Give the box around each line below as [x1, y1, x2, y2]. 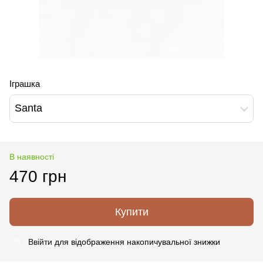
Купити [114, 205, 149, 218]
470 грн [9, 167, 66, 186]
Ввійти [28, 237, 52, 247]
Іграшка [9, 78, 40, 89]
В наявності [9, 151, 54, 161]
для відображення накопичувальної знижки [52, 237, 220, 247]
